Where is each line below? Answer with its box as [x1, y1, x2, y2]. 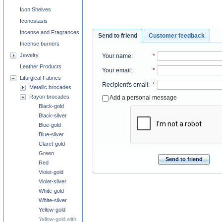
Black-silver [39, 112, 67, 118]
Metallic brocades [29, 84, 71, 90]
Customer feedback [149, 32, 205, 39]
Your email [102, 67, 131, 74]
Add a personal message [108, 94, 177, 102]
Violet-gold [39, 169, 63, 175]
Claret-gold [39, 141, 65, 147]
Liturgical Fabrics [20, 75, 61, 81]
